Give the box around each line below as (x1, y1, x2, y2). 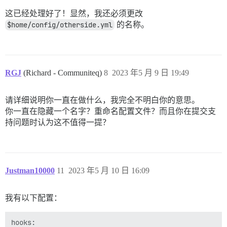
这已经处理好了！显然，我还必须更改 (5, 9, 143, 18)
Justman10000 (5, 166, 55, 175)
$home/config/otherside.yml (7, 20, 112, 30)
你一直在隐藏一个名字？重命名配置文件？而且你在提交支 (5, 107, 216, 116)
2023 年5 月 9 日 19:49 (112, 68, 189, 78)
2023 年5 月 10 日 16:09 (68, 166, 149, 175)
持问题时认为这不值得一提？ (5, 118, 110, 127)
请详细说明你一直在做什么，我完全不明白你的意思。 (5, 96, 200, 105)
